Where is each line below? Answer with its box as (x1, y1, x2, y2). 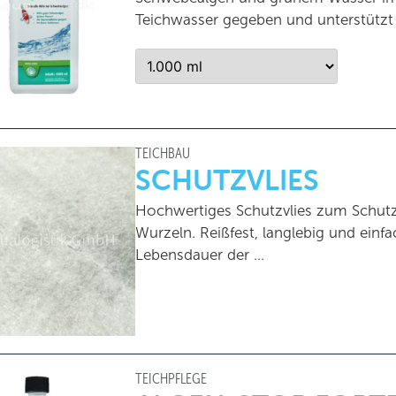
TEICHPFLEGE (134, 370, 207, 386)
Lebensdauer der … (134, 246, 264, 263)
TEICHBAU (134, 145, 190, 161)
